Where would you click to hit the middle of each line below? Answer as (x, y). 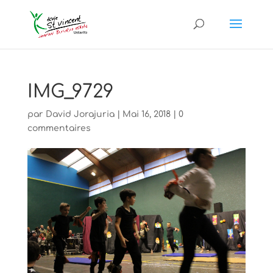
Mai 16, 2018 (146, 114)
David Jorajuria (80, 114)
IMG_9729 (70, 92)
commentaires (59, 128)
